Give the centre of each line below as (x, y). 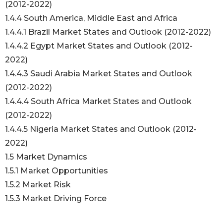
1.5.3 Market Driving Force (57, 199)
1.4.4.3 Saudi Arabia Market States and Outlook (99, 74)
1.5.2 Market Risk (39, 185)
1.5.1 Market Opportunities (57, 171)
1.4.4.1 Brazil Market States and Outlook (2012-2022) (109, 32)
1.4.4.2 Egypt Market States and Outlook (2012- (99, 46)
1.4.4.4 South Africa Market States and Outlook (98, 102)
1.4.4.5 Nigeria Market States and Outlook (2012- (101, 129)
